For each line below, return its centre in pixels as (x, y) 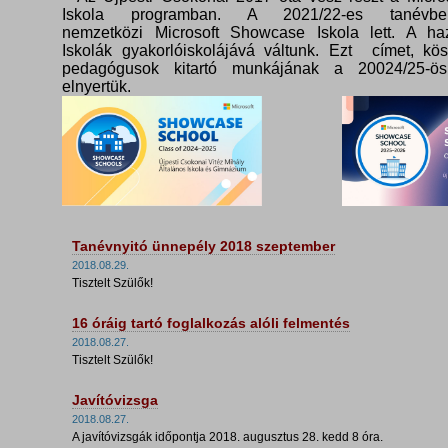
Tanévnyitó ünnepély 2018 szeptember (203, 246)
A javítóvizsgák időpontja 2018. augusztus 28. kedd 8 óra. (227, 437)
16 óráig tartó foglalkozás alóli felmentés (210, 323)
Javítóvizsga (114, 400)
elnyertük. (96, 87)
